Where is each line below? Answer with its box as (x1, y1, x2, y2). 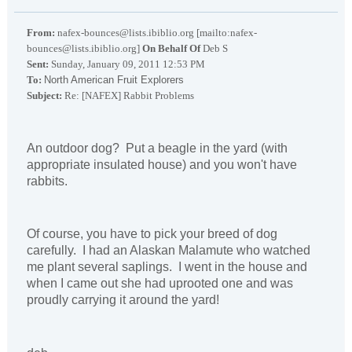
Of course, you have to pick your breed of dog (27, 227, 277, 241)
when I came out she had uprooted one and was (27, 277, 293, 291)
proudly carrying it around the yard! (27, 293, 219, 307)
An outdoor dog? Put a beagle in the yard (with (27, 141, 288, 155)
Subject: (27, 90, 62, 102)
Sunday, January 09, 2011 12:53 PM (49, 58, 205, 71)
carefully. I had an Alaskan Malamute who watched (27, 244, 310, 258)
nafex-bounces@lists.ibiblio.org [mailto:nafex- (55, 27, 257, 39)
